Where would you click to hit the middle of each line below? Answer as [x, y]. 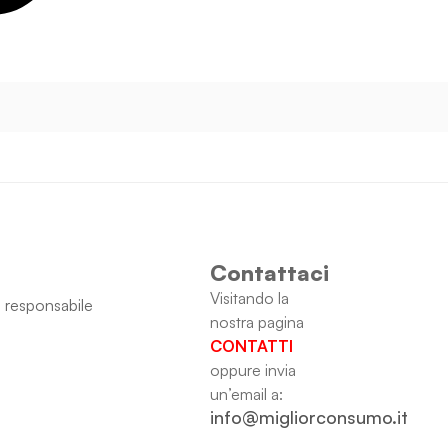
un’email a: [246, 394]
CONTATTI [251, 346]
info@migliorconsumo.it [308, 417]
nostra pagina [256, 322]
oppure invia [252, 370]
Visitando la [249, 298]
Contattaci [269, 273]
